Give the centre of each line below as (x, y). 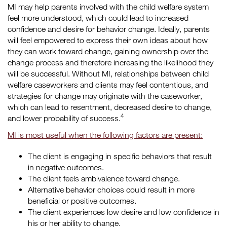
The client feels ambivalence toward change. (104, 178)
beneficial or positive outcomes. (82, 201)
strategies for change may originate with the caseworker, (105, 96)
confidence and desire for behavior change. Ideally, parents (109, 29)
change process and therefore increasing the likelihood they (110, 62)
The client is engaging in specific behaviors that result (120, 156)
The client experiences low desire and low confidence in (124, 212)
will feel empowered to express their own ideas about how (108, 40)
